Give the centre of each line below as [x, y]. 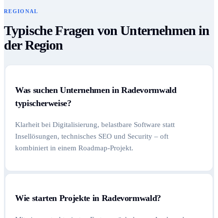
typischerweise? [43, 103]
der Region [34, 45]
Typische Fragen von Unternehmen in [107, 31]
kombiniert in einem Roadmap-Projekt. [74, 148]
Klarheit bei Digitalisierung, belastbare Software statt [95, 124]
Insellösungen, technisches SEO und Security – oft [92, 136]
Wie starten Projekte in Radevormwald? [88, 198]
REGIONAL [21, 11]
